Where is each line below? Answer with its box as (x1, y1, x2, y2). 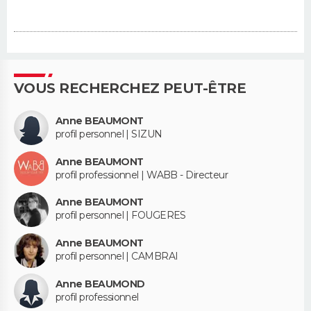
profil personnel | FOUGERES (56, 209, 186, 222)
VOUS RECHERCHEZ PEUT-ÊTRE (14, 80, 246, 97)
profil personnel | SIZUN (56, 127, 162, 140)
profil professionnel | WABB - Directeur (56, 168, 228, 181)
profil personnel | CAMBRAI (56, 250, 178, 263)
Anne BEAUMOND (56, 277, 145, 290)
